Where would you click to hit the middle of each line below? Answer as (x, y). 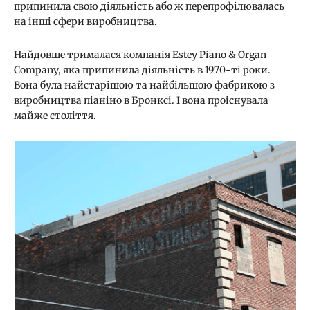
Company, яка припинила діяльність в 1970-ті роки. (142, 70)
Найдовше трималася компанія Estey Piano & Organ (140, 55)
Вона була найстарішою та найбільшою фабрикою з (144, 85)
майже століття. (55, 116)
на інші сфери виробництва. (85, 22)
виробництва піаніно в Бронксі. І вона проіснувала (141, 101)
